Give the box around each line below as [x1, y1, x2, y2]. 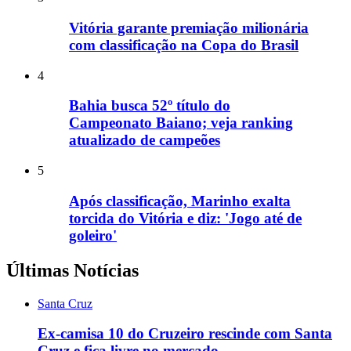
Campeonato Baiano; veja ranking [69, 114, 293, 132]
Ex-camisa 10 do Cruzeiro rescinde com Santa [38, 325, 332, 342]
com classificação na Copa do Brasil [69, 37, 299, 54]
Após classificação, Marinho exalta [69, 192, 291, 209]
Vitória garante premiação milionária [69, 20, 309, 37]
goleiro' [69, 226, 117, 244]
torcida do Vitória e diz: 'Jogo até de [69, 209, 302, 226]
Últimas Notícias [6, 259, 139, 280]
